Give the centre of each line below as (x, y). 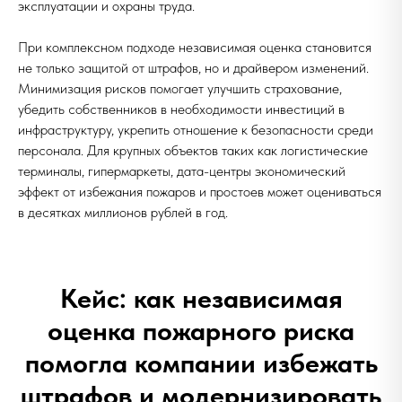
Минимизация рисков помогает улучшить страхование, (180, 88)
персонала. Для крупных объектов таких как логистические (193, 150)
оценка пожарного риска (201, 330)
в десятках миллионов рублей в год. (123, 212)
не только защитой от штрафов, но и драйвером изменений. (193, 68)
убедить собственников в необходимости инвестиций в (181, 109)
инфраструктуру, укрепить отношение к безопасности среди (196, 130)
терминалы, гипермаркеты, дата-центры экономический (182, 171)
